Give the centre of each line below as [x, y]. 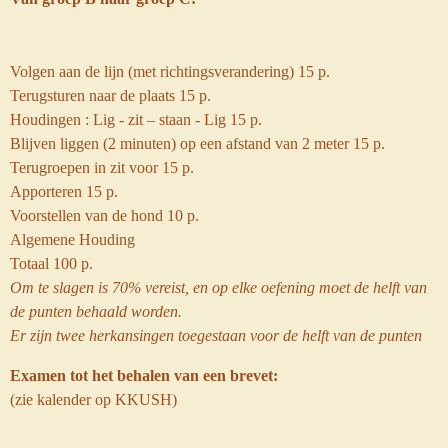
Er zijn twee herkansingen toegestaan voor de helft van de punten [216, 335]
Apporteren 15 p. [64, 191]
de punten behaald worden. [96, 311]
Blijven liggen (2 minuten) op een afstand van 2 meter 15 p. [197, 143]
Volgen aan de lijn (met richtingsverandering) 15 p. [170, 71]
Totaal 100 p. [51, 263]
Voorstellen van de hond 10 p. [104, 215]
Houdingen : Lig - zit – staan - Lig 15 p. [136, 119]
